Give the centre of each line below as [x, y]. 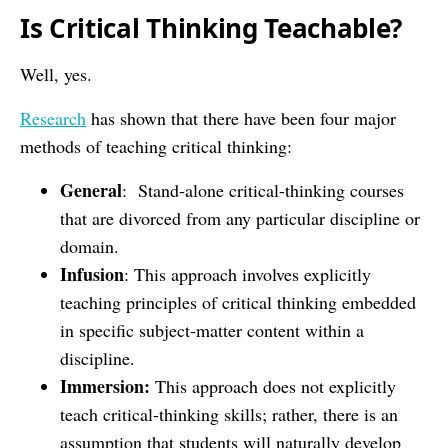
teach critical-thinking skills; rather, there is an [229, 413]
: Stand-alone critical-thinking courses [263, 189]
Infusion [92, 273]
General [91, 189]
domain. [89, 245]
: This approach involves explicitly [247, 273]
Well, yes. [59, 73]
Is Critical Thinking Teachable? [211, 27]
